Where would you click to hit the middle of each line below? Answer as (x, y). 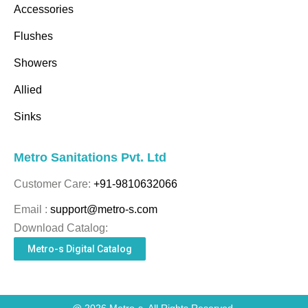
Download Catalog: (61, 228)
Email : (31, 209)
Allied (28, 90)
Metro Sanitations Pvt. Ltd (90, 157)
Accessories (44, 9)
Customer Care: (54, 184)
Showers (35, 63)
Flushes (33, 36)
